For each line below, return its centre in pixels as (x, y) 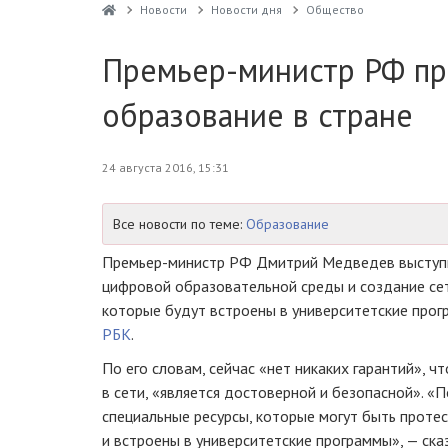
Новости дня (246, 9)
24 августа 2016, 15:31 (165, 167)
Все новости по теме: (179, 224)
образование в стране (257, 115)
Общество (334, 9)
